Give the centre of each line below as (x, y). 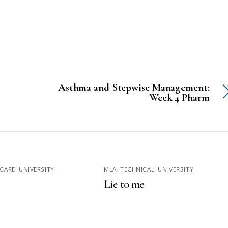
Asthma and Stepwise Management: (134, 87)
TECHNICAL (137, 169)
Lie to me (124, 184)
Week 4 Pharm (179, 97)
